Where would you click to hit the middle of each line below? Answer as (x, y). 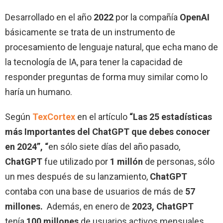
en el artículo (102, 117)
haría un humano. (39, 92)
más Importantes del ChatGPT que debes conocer (108, 132)
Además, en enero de (87, 207)
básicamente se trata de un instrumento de (90, 32)
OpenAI (195, 17)
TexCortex (54, 117)
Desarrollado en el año (49, 17)
